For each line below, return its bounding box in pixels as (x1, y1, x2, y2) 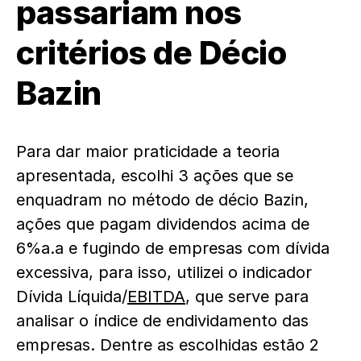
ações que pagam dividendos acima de (16, 214, 309, 234)
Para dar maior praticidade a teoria (16, 141, 280, 161)
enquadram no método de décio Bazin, (16, 189, 309, 210)
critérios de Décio (16, 32, 286, 73)
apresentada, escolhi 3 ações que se (16, 165, 293, 185)
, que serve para (185, 286, 309, 306)
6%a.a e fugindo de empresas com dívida (16, 238, 330, 258)
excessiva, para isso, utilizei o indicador (16, 262, 312, 282)
